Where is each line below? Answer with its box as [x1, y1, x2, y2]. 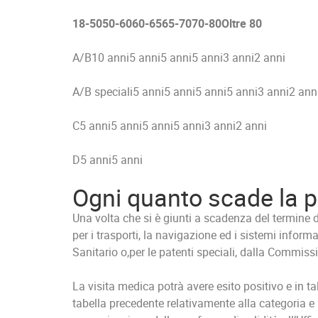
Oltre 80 [221, 16, 262, 32]
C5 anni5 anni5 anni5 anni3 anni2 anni [72, 118, 267, 134]
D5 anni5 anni [72, 152, 143, 168]
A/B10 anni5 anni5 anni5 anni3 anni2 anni [72, 50, 285, 66]
